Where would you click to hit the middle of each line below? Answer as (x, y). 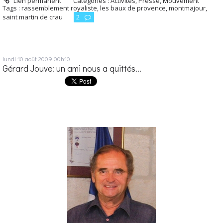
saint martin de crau (33, 17)
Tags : (12, 8)
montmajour (187, 8)
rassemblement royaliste (59, 8)
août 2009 (39, 59)
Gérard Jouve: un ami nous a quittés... (72, 69)
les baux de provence (133, 8)
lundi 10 (13, 59)
